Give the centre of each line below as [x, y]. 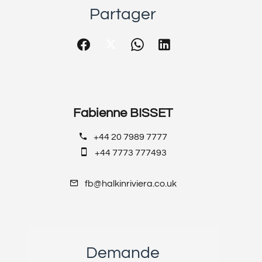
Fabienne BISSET [123, 113]
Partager [123, 14]
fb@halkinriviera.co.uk [130, 183]
